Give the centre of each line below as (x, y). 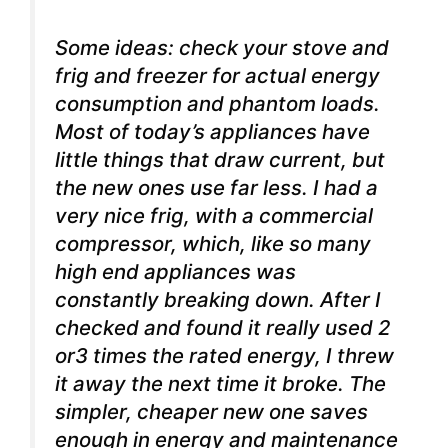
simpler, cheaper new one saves (211, 411)
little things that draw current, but (220, 159)
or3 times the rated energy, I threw (224, 355)
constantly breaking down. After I (218, 299)
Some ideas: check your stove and (222, 47)
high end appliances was (175, 271)
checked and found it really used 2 (223, 327)
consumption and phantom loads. (217, 103)
